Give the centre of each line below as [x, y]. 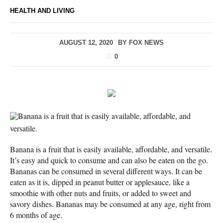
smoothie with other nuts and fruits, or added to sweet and [101, 193]
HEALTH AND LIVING [42, 10]
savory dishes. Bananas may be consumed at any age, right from [110, 204]
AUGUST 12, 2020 [86, 42]
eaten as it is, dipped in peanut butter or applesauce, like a [100, 182]
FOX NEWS [146, 42]
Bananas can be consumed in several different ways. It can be [106, 171]
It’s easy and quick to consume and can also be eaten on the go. [109, 160]
